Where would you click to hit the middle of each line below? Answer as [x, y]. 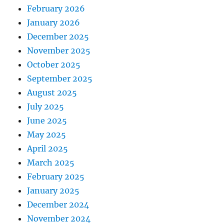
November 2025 [59, 51]
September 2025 [60, 79]
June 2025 [47, 121]
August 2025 [52, 93]
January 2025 [53, 191]
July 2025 [46, 107]
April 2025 [48, 149]
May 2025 [47, 135]
